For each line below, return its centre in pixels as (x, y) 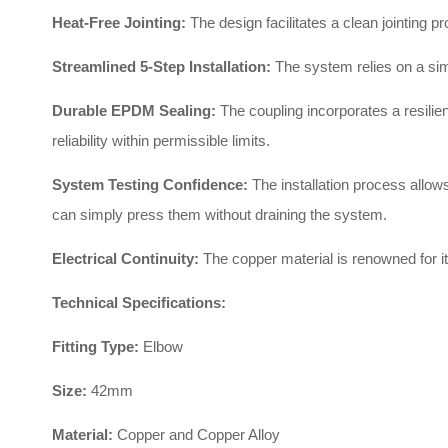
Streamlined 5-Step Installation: (161, 66)
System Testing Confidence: (150, 184)
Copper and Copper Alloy (196, 434)
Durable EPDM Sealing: (134, 110)
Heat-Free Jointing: (119, 22)
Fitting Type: (95, 346)
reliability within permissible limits (159, 140)
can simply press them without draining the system (217, 214)
